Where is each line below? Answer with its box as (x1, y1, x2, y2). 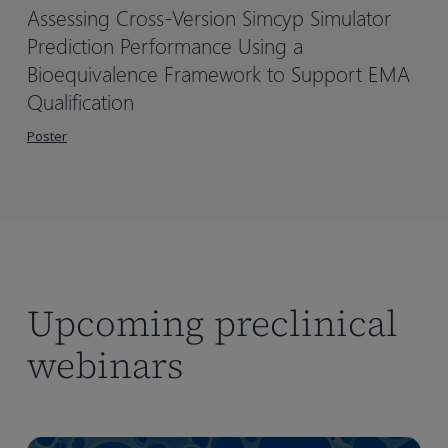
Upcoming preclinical (26, 299, 398, 349)
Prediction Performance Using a (26, 30, 303, 61)
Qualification (26, 86, 134, 117)
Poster (26, 127, 67, 146)
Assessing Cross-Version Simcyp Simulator (26, 2, 391, 33)
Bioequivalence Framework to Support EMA (26, 58, 410, 89)
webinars (26, 341, 184, 391)
